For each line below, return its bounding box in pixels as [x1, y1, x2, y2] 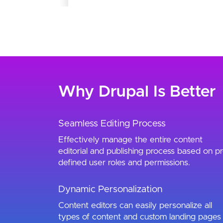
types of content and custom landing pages [58, 213, 221, 222]
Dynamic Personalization [58, 185, 162, 195]
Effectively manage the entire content [58, 135, 203, 144]
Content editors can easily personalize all [58, 201, 212, 210]
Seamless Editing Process [58, 119, 166, 129]
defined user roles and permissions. [58, 158, 190, 167]
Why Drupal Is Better [58, 84, 216, 101]
